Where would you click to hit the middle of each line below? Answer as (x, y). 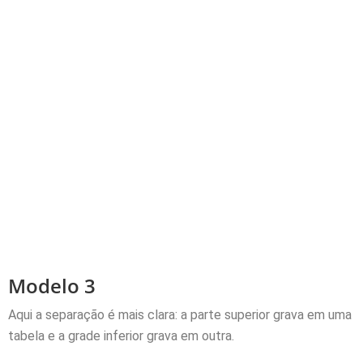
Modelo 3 (52, 285)
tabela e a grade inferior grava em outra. (121, 335)
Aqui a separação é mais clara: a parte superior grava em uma (180, 314)
